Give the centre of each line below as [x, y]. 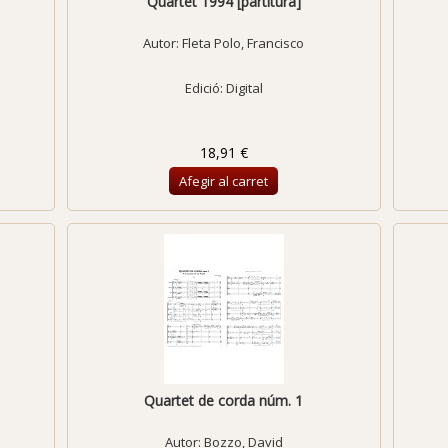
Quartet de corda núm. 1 [224, 400]
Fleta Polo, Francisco [243, 43]
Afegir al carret [224, 181]
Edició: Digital [223, 88]
